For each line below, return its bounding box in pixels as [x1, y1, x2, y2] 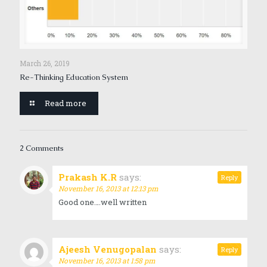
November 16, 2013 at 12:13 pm [58, 184, 159, 194]
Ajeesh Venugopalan [58, 243, 157, 256]
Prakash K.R [58, 171, 117, 184]
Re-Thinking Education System [20, 72, 128, 83]
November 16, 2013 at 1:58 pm [58, 256, 156, 266]
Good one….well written [58, 197, 147, 208]
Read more [45, 98, 87, 109]
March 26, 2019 [20, 58, 70, 69]
